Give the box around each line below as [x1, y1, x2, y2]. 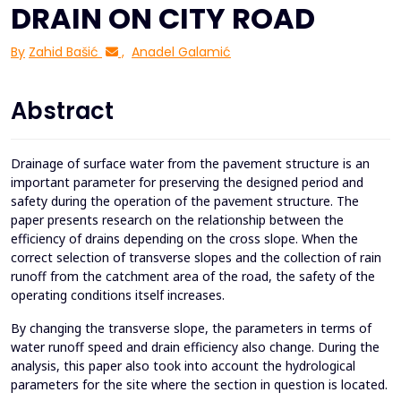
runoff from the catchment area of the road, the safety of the [11, 268, 375, 286]
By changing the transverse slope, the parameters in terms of [11, 320, 371, 337]
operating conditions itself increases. [11, 286, 225, 304]
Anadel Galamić [132, 43, 231, 62]
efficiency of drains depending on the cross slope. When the [11, 230, 358, 248]
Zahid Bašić [29, 43, 98, 62]
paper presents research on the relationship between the [11, 211, 344, 229]
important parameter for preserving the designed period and [11, 174, 363, 192]
